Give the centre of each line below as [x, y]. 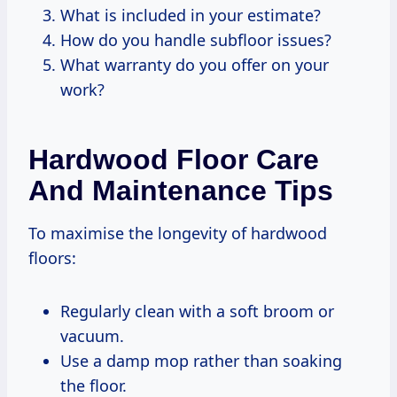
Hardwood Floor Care [174, 159]
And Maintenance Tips [181, 190]
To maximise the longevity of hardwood [178, 233]
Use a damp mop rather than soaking [201, 360]
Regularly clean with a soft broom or [197, 311]
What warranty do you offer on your [195, 64]
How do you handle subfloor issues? [196, 39]
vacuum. [92, 335]
